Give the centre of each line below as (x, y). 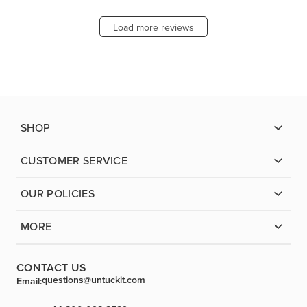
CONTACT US (52, 267)
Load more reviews (153, 28)
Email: (29, 281)
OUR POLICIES (58, 194)
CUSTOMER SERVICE (74, 161)
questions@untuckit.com (94, 280)
